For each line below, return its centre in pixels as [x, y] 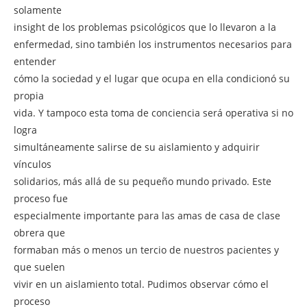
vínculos [33, 164]
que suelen [39, 267]
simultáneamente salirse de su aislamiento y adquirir [137, 147]
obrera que [39, 232]
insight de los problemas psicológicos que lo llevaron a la [145, 27]
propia [29, 95]
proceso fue [41, 198]
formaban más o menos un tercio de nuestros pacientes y [146, 249]
